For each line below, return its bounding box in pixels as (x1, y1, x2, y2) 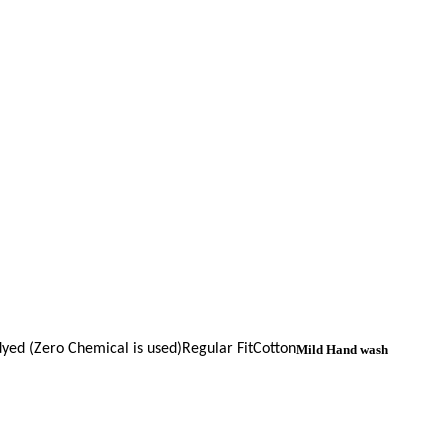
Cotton (253, 340, 296, 357)
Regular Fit (182, 340, 253, 357)
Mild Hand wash (296, 341, 388, 357)
